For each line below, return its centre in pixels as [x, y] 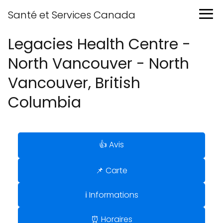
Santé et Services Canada [72, 15]
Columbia [45, 103]
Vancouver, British [74, 83]
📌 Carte [111, 170]
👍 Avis [111, 145]
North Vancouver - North [99, 64]
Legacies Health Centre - [99, 44]
